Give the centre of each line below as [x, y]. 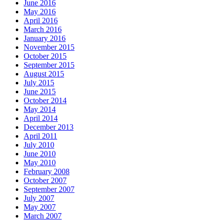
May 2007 [40, 207]
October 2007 [45, 181]
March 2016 [43, 30]
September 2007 [49, 189]
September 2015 [49, 65]
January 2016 [45, 38]
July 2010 [39, 145]
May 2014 [40, 110]
